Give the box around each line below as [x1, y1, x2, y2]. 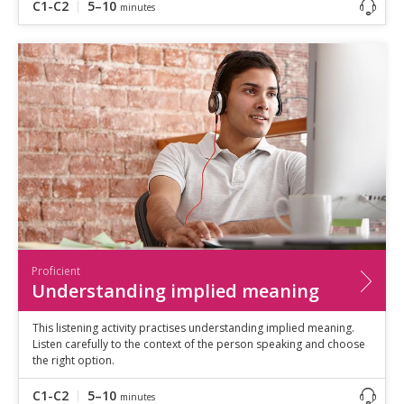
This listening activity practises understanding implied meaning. [32, 319, 354, 335]
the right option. [32, 352, 115, 368]
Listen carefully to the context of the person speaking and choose [32, 335, 365, 352]
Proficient [32, 262, 80, 279]
